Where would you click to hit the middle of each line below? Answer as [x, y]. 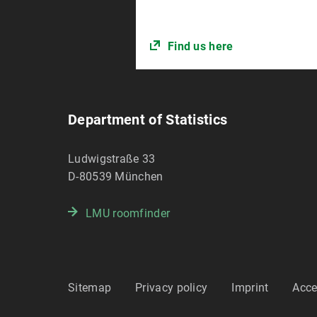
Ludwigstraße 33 [112, 159]
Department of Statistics [148, 120]
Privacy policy [172, 288]
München [139, 177]
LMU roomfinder [128, 214]
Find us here [200, 47]
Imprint [250, 288]
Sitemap [90, 288]
